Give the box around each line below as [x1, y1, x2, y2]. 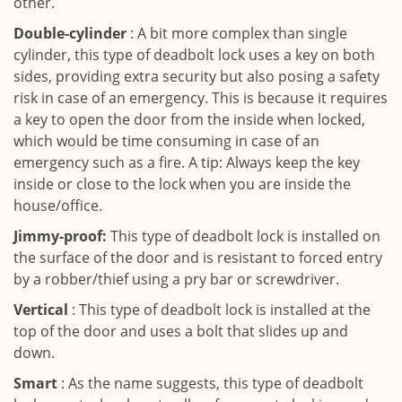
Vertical [13, 300, 68, 319]
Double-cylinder [13, 23, 127, 43]
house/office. [13, 196, 102, 215]
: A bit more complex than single [127, 23, 347, 43]
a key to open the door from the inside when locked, [13, 109, 365, 129]
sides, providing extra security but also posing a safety [13, 66, 380, 86]
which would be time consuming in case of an [13, 131, 319, 151]
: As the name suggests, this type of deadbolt [57, 373, 363, 393]
